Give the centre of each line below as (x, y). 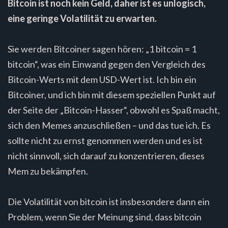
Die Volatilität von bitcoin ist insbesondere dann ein (109, 201)
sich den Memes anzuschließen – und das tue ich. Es (109, 125)
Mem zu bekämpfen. (48, 171)
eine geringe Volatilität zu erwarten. (82, 18)
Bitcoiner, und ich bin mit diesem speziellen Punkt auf (112, 94)
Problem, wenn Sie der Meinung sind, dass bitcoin (105, 217)
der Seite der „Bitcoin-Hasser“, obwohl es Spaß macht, (114, 110)
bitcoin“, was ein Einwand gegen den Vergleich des (107, 64)
